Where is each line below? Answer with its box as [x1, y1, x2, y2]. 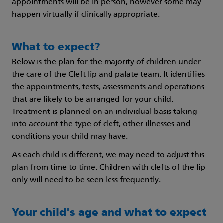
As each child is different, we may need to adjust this [12, 151, 204, 160]
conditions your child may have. [12, 133, 128, 141]
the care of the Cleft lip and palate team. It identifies [12, 71, 205, 79]
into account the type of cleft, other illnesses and [12, 120, 191, 129]
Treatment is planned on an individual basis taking [12, 108, 197, 116]
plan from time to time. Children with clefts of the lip [12, 164, 205, 172]
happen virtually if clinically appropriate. [12, 11, 160, 19]
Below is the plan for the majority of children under [12, 58, 201, 67]
